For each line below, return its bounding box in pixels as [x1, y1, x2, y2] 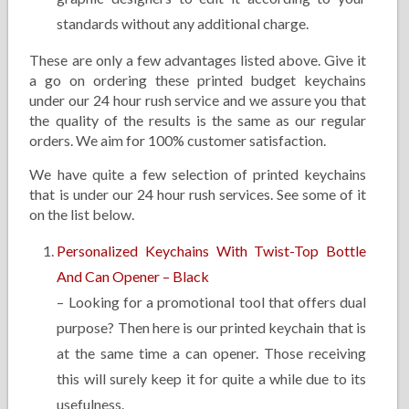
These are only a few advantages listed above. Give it [29, 51, 367, 68]
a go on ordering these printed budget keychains [29, 71, 367, 89]
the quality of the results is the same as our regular [29, 111, 367, 129]
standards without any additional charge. [57, 15, 309, 32]
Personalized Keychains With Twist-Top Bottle [57, 242, 367, 259]
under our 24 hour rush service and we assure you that [29, 91, 367, 109]
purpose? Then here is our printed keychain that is [57, 319, 367, 336]
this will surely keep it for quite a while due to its [57, 370, 367, 387]
